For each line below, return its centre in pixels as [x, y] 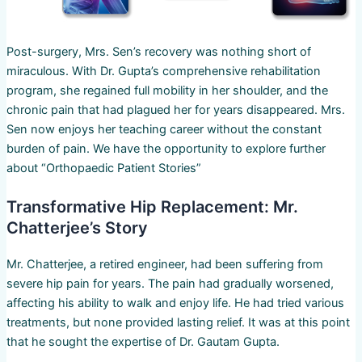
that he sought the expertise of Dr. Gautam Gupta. [143, 342]
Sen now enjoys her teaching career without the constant [164, 130]
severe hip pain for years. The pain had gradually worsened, [170, 284]
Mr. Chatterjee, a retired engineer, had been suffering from [164, 265]
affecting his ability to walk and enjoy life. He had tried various [175, 303]
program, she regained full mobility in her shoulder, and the [167, 91]
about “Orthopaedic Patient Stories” [103, 168]
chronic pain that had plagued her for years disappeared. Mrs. [175, 110]
